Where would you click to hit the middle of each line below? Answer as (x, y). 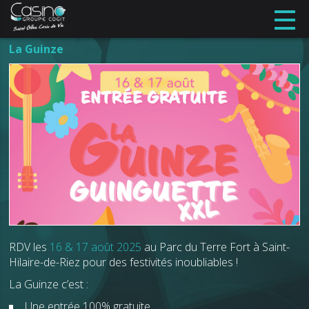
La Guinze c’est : (50, 284)
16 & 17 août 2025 (97, 247)
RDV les (30, 247)
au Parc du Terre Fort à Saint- (217, 247)
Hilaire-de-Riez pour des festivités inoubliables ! (125, 262)
